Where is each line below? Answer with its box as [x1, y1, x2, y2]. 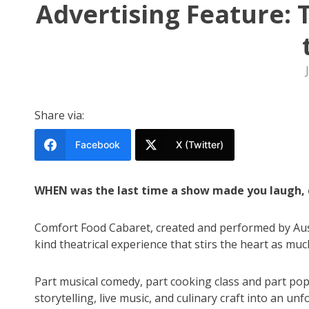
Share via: [34, 108, 84, 123]
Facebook [75, 139, 120, 151]
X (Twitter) [176, 139, 223, 151]
